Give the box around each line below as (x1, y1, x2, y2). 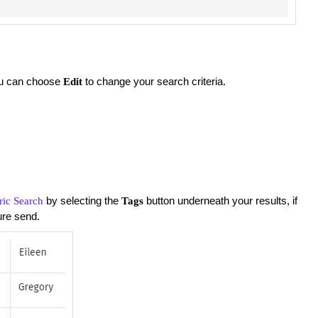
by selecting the (43, 194, 121, 207)
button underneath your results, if (143, 194, 297, 207)
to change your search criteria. (84, 75, 226, 88)
